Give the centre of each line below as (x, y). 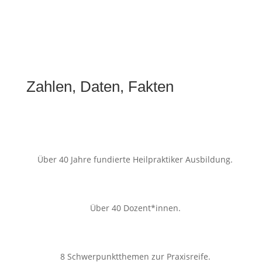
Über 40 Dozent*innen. (135, 208)
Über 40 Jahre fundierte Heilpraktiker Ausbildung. (135, 160)
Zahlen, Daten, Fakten (100, 87)
